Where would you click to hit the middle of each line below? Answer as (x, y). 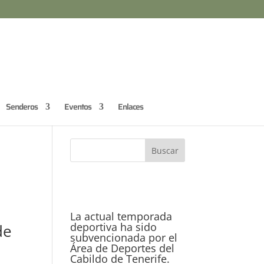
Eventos (78, 107)
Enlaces (131, 107)
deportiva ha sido (114, 227)
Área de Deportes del (123, 248)
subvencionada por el (124, 237)
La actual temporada (121, 216)
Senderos (22, 107)
